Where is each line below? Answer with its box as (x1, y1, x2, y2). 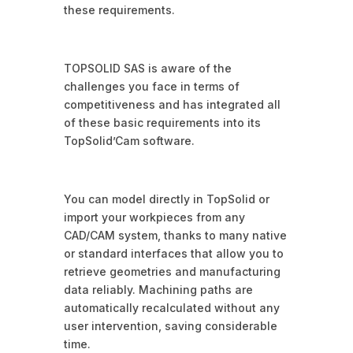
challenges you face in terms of (63, 80, 240, 94)
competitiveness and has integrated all (63, 98, 281, 112)
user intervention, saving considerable (63, 319, 277, 333)
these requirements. (63, 3, 175, 17)
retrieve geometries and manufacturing (63, 265, 281, 279)
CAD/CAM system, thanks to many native (63, 229, 287, 243)
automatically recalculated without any (63, 301, 280, 315)
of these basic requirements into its (63, 116, 261, 130)
